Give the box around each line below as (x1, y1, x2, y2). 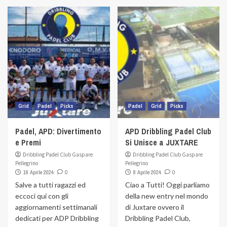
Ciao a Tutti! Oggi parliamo (125, 180, 210, 189)
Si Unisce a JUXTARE (125, 137, 198, 148)
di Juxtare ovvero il (125, 203, 184, 211)
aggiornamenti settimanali (15, 203, 97, 211)
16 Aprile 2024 (23, 169, 54, 176)
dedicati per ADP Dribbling (15, 214, 99, 222)
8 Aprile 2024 (133, 169, 161, 176)
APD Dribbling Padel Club (125, 126, 211, 137)
